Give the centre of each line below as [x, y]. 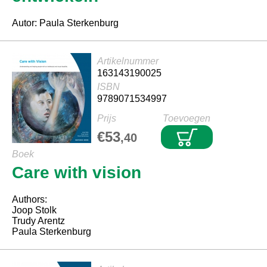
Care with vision [77, 173]
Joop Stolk [34, 210]
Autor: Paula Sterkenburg [65, 23]
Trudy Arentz [38, 221]
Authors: [30, 199]
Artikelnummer [128, 61]
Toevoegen [187, 118]
